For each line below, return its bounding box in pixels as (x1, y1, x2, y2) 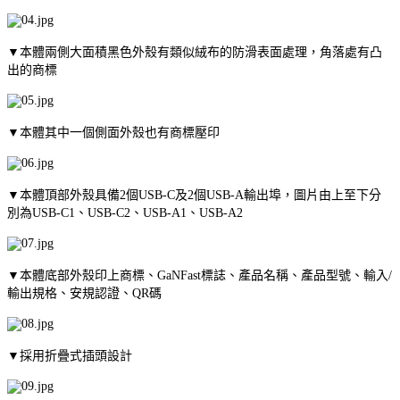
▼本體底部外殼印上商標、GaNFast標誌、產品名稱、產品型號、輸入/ (7, 268, 392, 282)
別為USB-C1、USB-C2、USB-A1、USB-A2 (7, 205, 243, 220)
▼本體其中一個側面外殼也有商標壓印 (7, 125, 220, 139)
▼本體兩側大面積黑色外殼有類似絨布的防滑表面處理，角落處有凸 (7, 45, 382, 59)
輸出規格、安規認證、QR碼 (7, 286, 162, 300)
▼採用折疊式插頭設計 (7, 348, 132, 362)
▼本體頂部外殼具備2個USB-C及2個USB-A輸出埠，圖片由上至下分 (7, 187, 381, 202)
